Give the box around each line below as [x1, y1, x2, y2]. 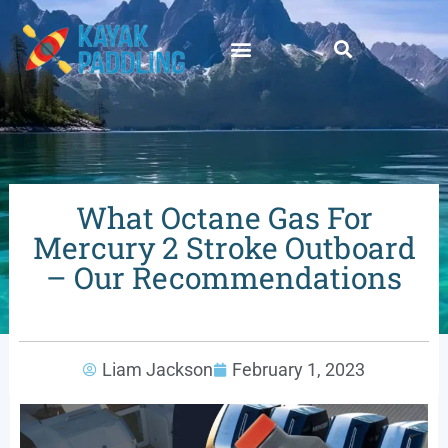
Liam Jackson [102, 358, 213, 380]
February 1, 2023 [232, 358, 365, 380]
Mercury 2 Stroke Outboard [32, 227, 416, 267]
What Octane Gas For [75, 197, 373, 237]
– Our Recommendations [46, 257, 402, 297]
